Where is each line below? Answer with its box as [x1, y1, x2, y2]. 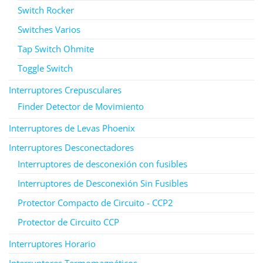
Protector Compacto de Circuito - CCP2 [18, 196, 173, 208]
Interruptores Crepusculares [9, 83, 122, 96]
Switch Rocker [18, 4, 74, 16]
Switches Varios [18, 23, 80, 35]
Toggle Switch [18, 62, 73, 74]
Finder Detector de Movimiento [18, 100, 144, 112]
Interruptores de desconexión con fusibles [18, 157, 187, 170]
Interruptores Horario [9, 237, 96, 249]
